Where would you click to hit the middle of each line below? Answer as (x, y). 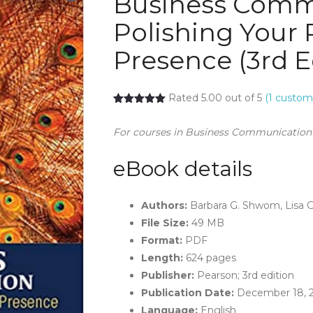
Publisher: (167, 275)
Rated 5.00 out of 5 (216, 98)
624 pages (209, 257)
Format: (161, 240)
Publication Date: (187, 292)
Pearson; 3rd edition (244, 275)
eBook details (182, 168)
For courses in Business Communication (212, 132)
